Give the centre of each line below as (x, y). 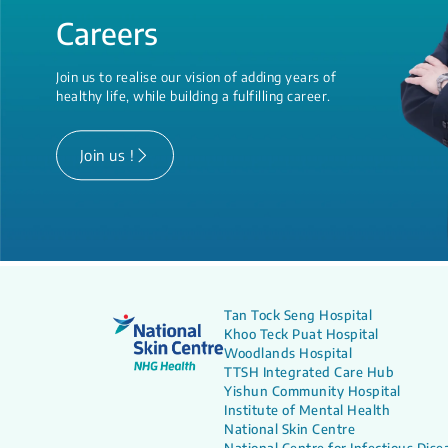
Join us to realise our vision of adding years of (196, 77)
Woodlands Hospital (288, 352)
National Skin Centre (289, 428)
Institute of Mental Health (307, 409)
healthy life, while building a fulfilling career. (193, 96)
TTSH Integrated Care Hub (309, 371)
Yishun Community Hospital (312, 390)
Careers (107, 33)
